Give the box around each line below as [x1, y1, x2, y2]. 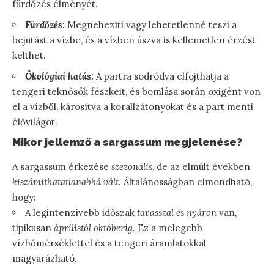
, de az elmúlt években [152, 160, 250, 172]
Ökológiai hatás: [25, 70, 94, 82]
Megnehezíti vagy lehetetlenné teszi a [65, 18, 237, 31]
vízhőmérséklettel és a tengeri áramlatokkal [12, 237, 206, 249]
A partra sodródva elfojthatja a [94, 70, 229, 82]
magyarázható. [12, 252, 77, 264]
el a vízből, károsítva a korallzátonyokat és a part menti [12, 100, 253, 113]
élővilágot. [12, 116, 57, 128]
